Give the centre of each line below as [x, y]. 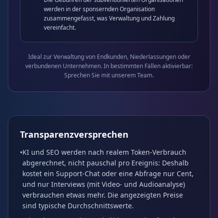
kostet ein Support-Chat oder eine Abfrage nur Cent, [108, 173]
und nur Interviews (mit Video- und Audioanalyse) [104, 184]
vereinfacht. [60, 27]
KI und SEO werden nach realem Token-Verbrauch [104, 152]
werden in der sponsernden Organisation [99, 9]
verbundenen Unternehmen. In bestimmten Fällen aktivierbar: [109, 66]
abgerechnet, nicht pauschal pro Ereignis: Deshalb [106, 163]
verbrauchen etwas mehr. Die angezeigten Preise [103, 195]
